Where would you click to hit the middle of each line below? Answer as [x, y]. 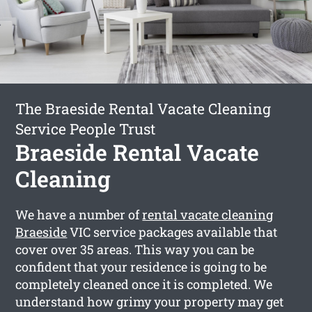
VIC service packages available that [172, 232]
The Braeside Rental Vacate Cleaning [143, 108]
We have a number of [79, 214]
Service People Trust [86, 128]
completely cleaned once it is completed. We [144, 284]
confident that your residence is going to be [141, 266]
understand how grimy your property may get [150, 301]
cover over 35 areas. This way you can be [135, 249]
